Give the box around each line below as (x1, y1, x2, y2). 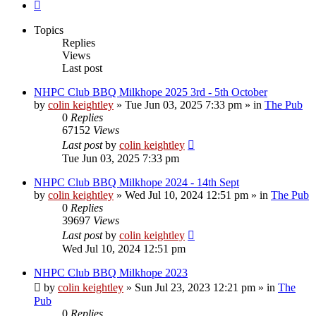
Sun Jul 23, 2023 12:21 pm (135, 281, 255, 293)
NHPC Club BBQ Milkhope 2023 (34, 266, 188, 279)
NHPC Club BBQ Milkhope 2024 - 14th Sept (34, 176, 239, 188)
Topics (34, 23, 63, 36)
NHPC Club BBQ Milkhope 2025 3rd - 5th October (34, 85, 267, 98)
